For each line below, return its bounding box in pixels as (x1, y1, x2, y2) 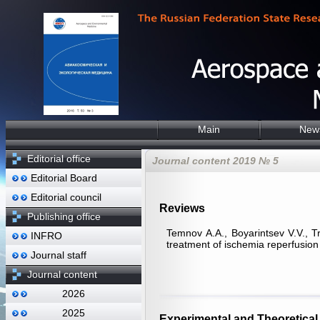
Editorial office (27, 153, 91, 164)
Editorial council (31, 191, 101, 203)
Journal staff (31, 249, 86, 261)
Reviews (159, 201, 205, 215)
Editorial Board (31, 172, 97, 184)
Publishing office (27, 211, 101, 222)
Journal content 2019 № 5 (152, 155, 279, 166)
